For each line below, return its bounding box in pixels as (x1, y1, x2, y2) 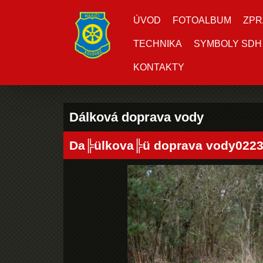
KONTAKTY (133, 62, 184, 72)
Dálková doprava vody (69, 110, 204, 124)
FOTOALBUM (173, 15, 231, 25)
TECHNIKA (133, 39, 182, 49)
